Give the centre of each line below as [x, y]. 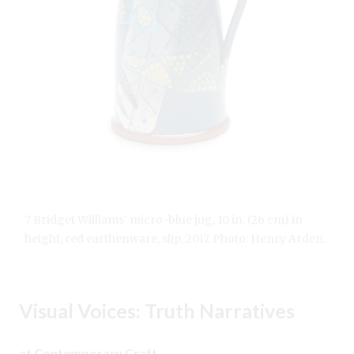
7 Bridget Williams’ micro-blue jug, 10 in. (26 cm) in [164, 220]
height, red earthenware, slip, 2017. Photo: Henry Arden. [175, 239]
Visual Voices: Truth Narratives [157, 311]
